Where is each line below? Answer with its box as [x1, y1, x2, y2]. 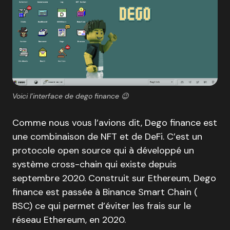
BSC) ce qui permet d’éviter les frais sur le [12, 199, 191, 212]
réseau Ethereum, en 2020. [12, 213, 126, 226]
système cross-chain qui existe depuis [12, 158, 177, 170]
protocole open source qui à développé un [12, 144, 194, 157]
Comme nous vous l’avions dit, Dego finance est [12, 116, 217, 129]
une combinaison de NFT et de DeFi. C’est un [12, 130, 202, 143]
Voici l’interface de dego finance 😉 [12, 91, 129, 101]
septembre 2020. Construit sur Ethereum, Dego [12, 171, 216, 184]
